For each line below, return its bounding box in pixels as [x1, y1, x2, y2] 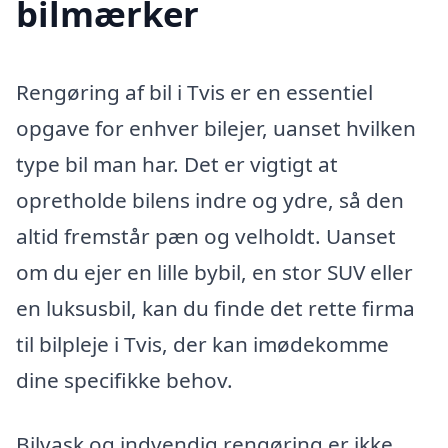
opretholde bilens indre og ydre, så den [16, 186, 404, 214]
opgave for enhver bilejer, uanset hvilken [16, 114, 416, 142]
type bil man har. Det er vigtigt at [16, 150, 338, 178]
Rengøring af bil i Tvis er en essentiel [16, 78, 373, 106]
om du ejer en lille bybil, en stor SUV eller [16, 258, 413, 286]
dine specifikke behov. [16, 366, 233, 394]
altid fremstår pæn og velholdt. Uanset [16, 222, 396, 250]
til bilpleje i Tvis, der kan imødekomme [16, 330, 389, 358]
